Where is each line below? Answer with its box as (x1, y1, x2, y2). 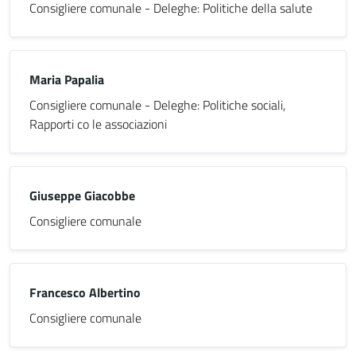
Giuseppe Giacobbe (29, 186, 135, 205)
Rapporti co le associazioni (29, 114, 167, 133)
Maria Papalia (29, 70, 104, 89)
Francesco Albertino (29, 283, 141, 302)
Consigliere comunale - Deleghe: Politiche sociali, (29, 95, 285, 114)
